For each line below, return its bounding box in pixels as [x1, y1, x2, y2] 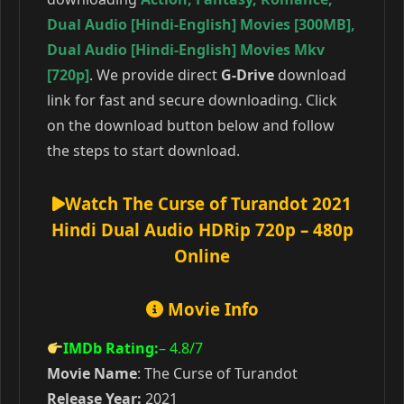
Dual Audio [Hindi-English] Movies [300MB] [47, 14, 351, 34]
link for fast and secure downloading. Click [47, 90, 337, 110]
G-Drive [221, 65, 274, 85]
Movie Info [162, 298, 259, 320]
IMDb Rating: [63, 338, 160, 358]
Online [174, 244, 230, 267]
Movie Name [47, 363, 137, 383]
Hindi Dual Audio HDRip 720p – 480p [50, 218, 353, 241]
